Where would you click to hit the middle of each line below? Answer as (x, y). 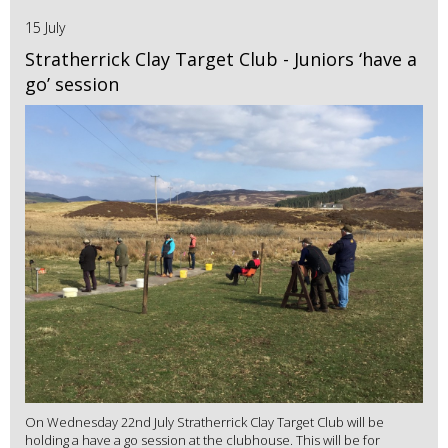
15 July (45, 27)
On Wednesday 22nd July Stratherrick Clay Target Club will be (204, 422)
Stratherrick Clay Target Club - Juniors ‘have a (221, 58)
